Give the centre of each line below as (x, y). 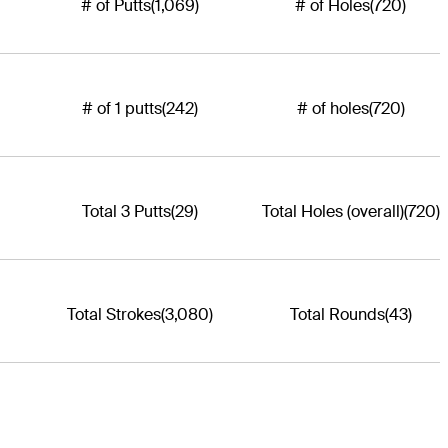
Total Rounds (337, 315)
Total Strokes (114, 315)
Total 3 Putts (126, 212)
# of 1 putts (122, 109)
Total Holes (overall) (332, 212)
